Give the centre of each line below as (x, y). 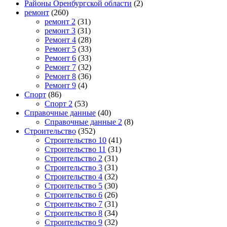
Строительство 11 (75, 149)
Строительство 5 (73, 185)
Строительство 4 (73, 176)
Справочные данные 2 (83, 122)
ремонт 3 (60, 30)
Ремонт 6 (60, 58)
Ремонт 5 (60, 49)
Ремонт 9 (60, 85)
